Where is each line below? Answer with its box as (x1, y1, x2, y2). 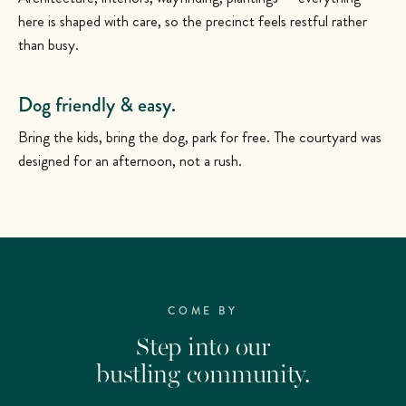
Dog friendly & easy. (18, 91, 176, 120)
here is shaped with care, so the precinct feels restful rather (18, 10, 367, 33)
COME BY (168, 303, 238, 320)
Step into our (136, 332, 270, 363)
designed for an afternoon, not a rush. (18, 150, 242, 172)
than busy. (18, 34, 79, 56)
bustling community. (96, 359, 310, 391)
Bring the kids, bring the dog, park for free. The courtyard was (18, 126, 382, 149)
